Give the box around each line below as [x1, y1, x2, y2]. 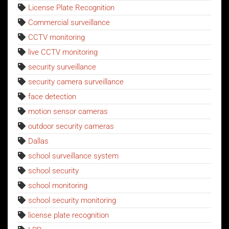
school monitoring [28, 180, 87, 190]
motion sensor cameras [28, 106, 108, 116]
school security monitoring [28, 195, 116, 205]
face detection [28, 91, 76, 101]
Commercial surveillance [28, 17, 110, 27]
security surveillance [28, 62, 96, 72]
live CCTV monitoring [28, 47, 98, 57]
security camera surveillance [28, 77, 124, 86]
